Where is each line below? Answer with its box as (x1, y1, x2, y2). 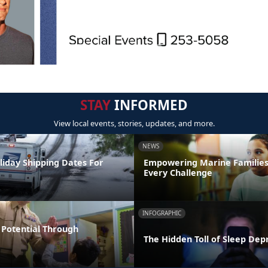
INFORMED (111, 96, 188, 115)
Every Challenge (144, 166, 212, 178)
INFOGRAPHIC (142, 208, 181, 217)
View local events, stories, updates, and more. (53, 118, 215, 129)
